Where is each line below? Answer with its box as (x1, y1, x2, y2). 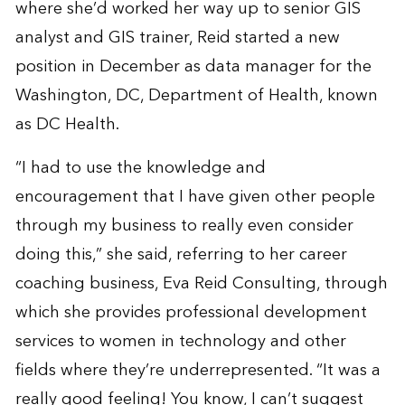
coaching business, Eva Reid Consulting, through (14, 268, 388, 297)
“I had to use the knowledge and (14, 153, 266, 182)
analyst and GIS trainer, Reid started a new (14, 23, 340, 52)
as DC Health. (14, 109, 119, 138)
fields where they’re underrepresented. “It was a (14, 355, 381, 384)
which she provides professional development (14, 297, 367, 326)
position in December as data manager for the (14, 52, 372, 80)
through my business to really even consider (14, 211, 353, 240)
